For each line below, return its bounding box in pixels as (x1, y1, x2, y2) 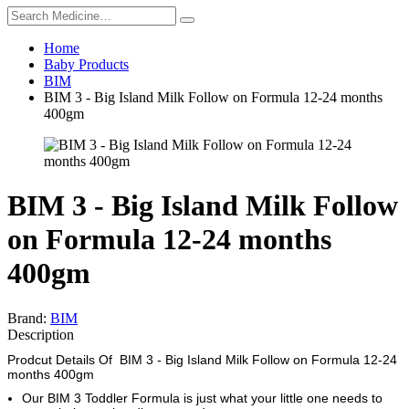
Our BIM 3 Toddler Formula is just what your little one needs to (22, 390, 383, 405)
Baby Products (44, 56, 129, 72)
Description (7, 326, 74, 342)
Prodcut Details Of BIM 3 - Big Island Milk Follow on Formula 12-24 (7, 351, 397, 367)
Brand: (7, 309, 50, 326)
